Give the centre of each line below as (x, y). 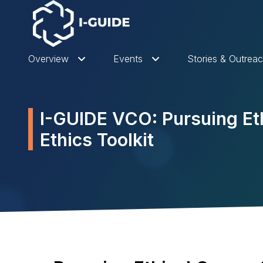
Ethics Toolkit (97, 140)
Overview (48, 59)
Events (128, 59)
